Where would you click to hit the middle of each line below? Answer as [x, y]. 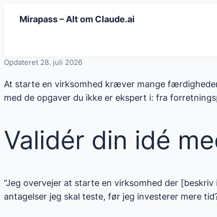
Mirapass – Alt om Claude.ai [77, 19]
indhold [19, 37]
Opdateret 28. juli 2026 [43, 62]
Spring [17, 10]
